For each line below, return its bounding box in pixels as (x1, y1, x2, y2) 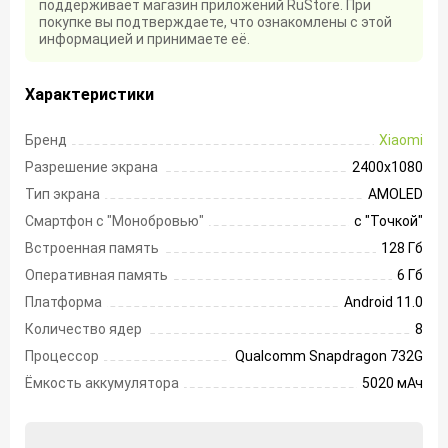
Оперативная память (25, 266, 168, 283)
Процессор (25, 347, 99, 364)
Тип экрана (25, 185, 100, 202)
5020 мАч (362, 374, 423, 391)
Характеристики (25, 84, 154, 104)
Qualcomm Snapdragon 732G (235, 347, 423, 364)
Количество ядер (25, 320, 142, 337)
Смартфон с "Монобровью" (25, 212, 204, 229)
